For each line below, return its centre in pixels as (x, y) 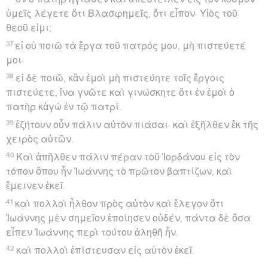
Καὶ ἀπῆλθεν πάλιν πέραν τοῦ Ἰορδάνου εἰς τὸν (128, 157)
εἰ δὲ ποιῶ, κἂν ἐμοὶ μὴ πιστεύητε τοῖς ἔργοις (120, 78)
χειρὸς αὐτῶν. (40, 139)
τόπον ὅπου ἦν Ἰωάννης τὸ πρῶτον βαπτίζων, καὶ (119, 171)
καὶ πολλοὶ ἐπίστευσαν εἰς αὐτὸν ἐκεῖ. (106, 250)
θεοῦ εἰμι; (29, 28)
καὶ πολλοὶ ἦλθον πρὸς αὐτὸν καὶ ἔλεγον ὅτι (120, 204)
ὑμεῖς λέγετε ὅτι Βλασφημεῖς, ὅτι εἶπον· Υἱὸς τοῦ (122, 13)
